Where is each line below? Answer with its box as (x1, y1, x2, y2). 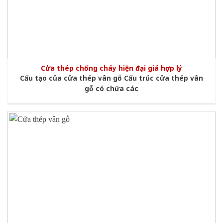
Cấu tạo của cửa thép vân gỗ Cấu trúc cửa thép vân (20, 73, 203, 83)
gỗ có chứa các (85, 83, 138, 93)
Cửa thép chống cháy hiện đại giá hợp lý (41, 63, 182, 73)
